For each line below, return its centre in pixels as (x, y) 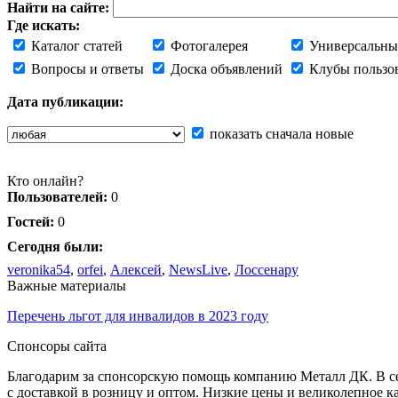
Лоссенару (267, 269)
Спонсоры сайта (57, 346)
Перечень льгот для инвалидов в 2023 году (138, 315)
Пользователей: (57, 196)
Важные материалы (67, 285)
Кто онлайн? (45, 180)
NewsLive (198, 269)
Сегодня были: (55, 246)
